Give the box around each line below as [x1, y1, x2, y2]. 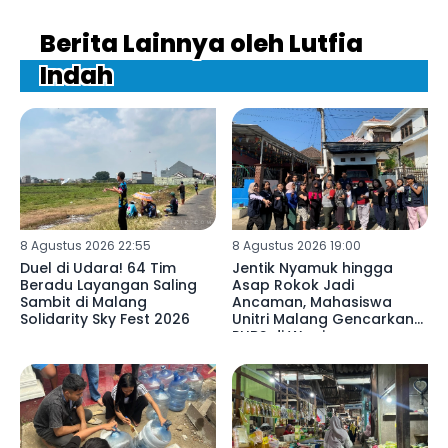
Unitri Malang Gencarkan [231, 309, 414, 330]
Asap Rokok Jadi [231, 275, 354, 296]
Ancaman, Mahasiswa [231, 292, 392, 313]
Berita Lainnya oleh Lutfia [40, 26, 363, 60]
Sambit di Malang [20, 292, 147, 313]
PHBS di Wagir [231, 326, 331, 347]
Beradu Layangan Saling [20, 275, 197, 296]
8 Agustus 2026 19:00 [231, 237, 361, 255]
